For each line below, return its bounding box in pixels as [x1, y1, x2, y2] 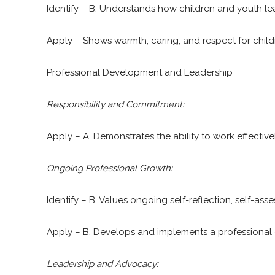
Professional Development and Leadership [47, 66, 233, 78]
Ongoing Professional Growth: [47, 162, 172, 174]
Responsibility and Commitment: [47, 98, 184, 110]
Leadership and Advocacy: [47, 258, 160, 269]
